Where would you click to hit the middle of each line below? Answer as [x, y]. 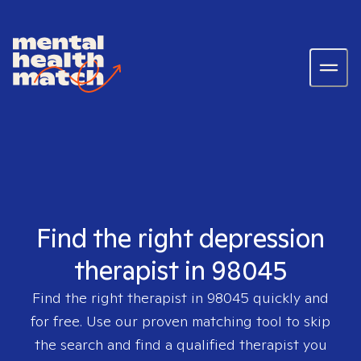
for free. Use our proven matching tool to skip [180, 321]
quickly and [289, 298]
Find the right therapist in [120, 298]
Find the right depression [180, 238]
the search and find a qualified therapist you [180, 344]
